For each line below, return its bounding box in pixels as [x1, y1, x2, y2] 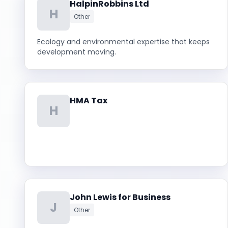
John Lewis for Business [70, 191, 170, 203]
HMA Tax [70, 95, 107, 106]
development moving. [37, 47, 116, 57]
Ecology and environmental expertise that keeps [37, 37, 210, 47]
